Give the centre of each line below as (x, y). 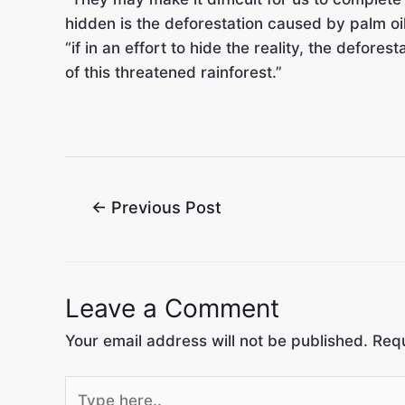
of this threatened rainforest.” (174, 72)
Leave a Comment (172, 308)
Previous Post (165, 207)
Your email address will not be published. (217, 340)
